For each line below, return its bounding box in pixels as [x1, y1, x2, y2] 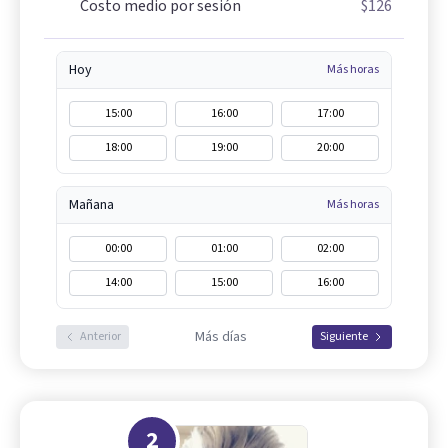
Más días [194, 326, 247, 347]
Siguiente [320, 327, 368, 345]
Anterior [80, 327, 121, 345]
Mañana [69, 194, 114, 215]
